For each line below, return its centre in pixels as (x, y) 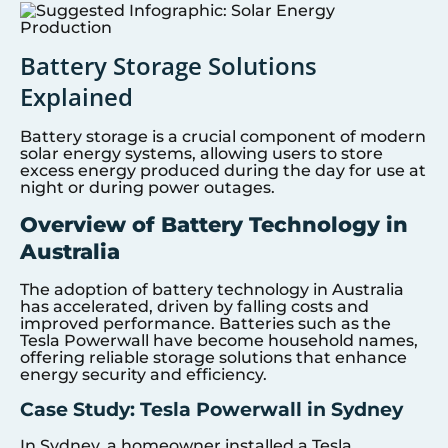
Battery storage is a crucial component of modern (223, 137)
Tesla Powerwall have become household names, (219, 340)
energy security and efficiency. (143, 374)
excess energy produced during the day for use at (223, 171)
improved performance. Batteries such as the (205, 323)
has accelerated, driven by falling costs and (194, 306)
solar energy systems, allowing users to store (201, 154)
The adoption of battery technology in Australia (212, 289)
